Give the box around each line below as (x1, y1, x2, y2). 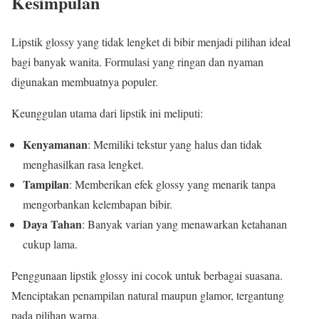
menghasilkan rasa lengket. (23, 156, 144, 172)
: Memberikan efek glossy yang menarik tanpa (69, 176, 276, 192)
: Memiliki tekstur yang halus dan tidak (88, 136, 262, 152)
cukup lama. (23, 236, 78, 251)
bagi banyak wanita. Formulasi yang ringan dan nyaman (11, 53, 263, 69)
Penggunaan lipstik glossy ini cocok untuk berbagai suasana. (11, 267, 283, 283)
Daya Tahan (23, 215, 82, 232)
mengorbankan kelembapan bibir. (23, 196, 172, 211)
